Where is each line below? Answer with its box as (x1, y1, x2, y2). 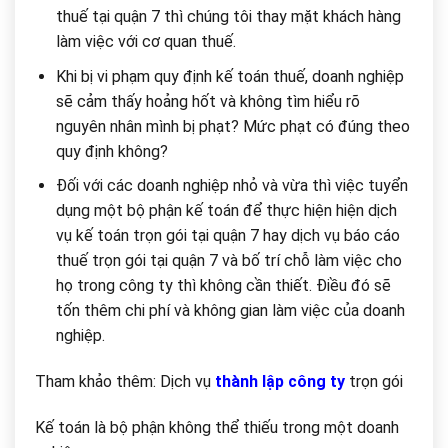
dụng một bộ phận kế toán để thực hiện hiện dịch (55, 201, 397, 221)
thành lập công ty (215, 371, 345, 391)
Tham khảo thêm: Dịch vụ (35, 371, 215, 391)
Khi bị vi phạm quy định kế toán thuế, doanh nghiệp (55, 66, 404, 86)
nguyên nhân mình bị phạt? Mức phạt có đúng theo (55, 116, 410, 136)
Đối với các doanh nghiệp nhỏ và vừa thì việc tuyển (55, 176, 408, 196)
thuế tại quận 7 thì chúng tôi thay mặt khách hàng (55, 6, 401, 26)
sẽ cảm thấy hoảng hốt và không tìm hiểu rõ (55, 91, 360, 111)
